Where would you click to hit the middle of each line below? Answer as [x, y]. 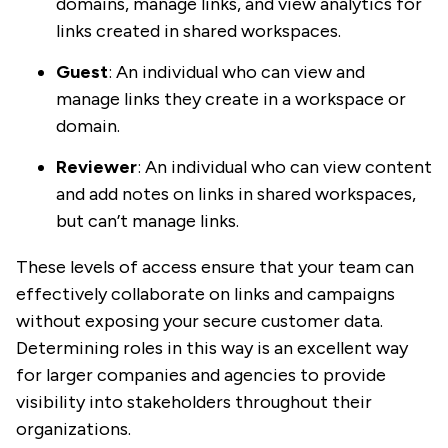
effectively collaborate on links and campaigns [205, 294]
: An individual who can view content [284, 167]
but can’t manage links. [147, 221]
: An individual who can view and [236, 72]
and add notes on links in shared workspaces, [236, 194]
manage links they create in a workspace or [231, 99]
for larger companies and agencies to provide [201, 375]
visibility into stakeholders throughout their [194, 402]
